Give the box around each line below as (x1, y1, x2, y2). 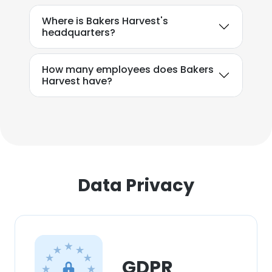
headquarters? (42, 25, 115, 39)
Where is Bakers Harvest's (42, 14, 168, 28)
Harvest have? (42, 74, 112, 88)
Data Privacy (78, 173, 194, 197)
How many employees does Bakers (42, 63, 214, 76)
